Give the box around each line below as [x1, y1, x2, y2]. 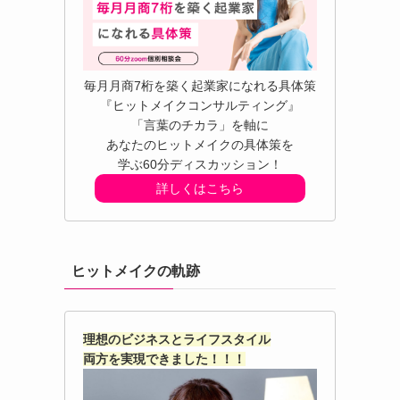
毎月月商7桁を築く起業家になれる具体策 [84, 79, 316, 94]
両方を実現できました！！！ [83, 352, 246, 367]
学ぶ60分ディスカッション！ [118, 157, 282, 172]
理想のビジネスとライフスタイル [83, 332, 271, 347]
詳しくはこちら [155, 181, 244, 196]
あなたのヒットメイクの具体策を [106, 137, 294, 153]
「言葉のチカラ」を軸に [131, 118, 269, 133]
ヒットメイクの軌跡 [71, 263, 200, 279]
